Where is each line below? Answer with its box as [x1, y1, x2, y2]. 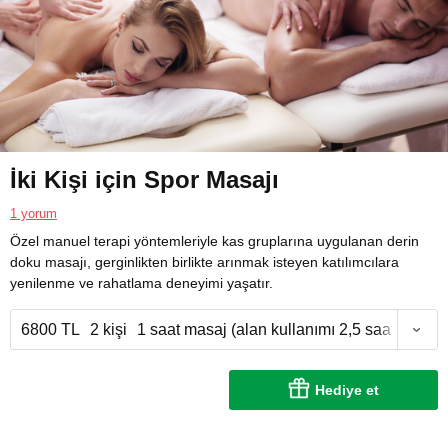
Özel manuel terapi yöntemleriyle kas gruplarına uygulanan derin [10, 233, 419, 250]
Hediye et [315, 382, 379, 399]
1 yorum [10, 206, 57, 222]
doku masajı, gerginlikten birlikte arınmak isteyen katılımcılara [10, 254, 399, 271]
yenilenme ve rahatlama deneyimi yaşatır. [10, 275, 273, 292]
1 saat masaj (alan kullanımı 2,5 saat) [137, 321, 400, 339]
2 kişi [90, 321, 127, 339]
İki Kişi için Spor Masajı [10, 166, 279, 194]
